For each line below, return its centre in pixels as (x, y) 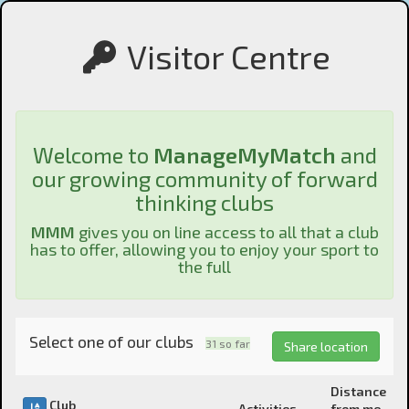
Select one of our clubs (111, 342)
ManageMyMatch (244, 155)
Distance (358, 391)
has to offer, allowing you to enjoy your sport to (204, 249)
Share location (326, 346)
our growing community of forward (204, 178)
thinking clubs (204, 202)
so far (235, 343)
